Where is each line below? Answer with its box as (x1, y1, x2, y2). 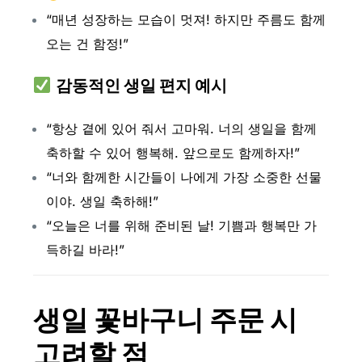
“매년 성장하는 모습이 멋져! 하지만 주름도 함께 (45, 11, 326, 27)
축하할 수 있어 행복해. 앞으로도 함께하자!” (45, 145, 300, 162)
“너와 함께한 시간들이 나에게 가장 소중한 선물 (45, 169, 322, 186)
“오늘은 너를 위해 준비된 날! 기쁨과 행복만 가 (45, 217, 317, 234)
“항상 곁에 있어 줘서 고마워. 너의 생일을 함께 (45, 120, 317, 137)
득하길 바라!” (45, 242, 124, 259)
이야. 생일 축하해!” (45, 193, 158, 210)
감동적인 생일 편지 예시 (55, 76, 227, 96)
